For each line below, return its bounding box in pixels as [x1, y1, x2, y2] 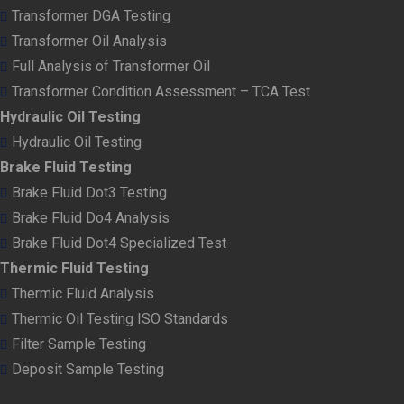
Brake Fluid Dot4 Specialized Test [12, 234, 226, 252]
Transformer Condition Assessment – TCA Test [12, 82, 310, 100]
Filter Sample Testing [12, 335, 146, 353]
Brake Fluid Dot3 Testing [12, 183, 167, 201]
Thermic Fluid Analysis [12, 284, 154, 302]
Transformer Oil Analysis [12, 32, 167, 50]
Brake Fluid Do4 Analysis [12, 208, 170, 226]
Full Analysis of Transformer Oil [12, 57, 210, 75]
